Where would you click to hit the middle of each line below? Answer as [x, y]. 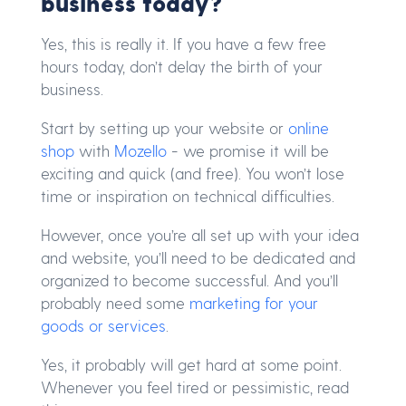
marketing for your [254, 303]
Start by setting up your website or [164, 128]
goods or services [103, 326]
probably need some [115, 303]
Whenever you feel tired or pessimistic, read [195, 387]
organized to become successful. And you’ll [189, 280]
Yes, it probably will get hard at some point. [191, 365]
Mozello [140, 151]
